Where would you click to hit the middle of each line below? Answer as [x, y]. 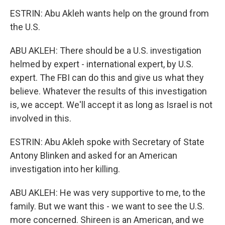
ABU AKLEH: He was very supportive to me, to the [108, 193]
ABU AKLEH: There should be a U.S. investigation [106, 50]
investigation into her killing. [65, 169]
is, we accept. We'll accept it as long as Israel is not [111, 105]
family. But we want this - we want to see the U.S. [107, 206]
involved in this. [41, 118]
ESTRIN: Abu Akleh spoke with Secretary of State [107, 142]
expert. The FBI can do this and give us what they [107, 78]
